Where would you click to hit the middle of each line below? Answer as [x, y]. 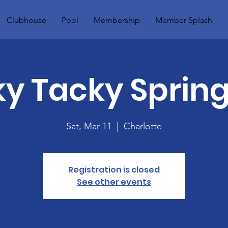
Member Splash [184, 20]
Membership [117, 20]
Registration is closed [114, 170]
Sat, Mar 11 [89, 126]
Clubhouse [26, 20]
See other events [114, 182]
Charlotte [143, 126]
